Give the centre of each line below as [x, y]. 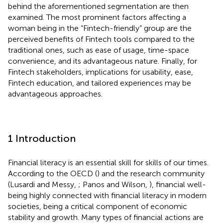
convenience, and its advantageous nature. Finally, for [103, 61]
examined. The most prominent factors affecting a [97, 17]
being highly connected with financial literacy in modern [107, 195]
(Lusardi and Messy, [43, 184]
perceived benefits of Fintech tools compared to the [101, 39]
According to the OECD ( [53, 173]
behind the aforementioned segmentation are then [98, 6]
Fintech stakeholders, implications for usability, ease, [101, 72]
